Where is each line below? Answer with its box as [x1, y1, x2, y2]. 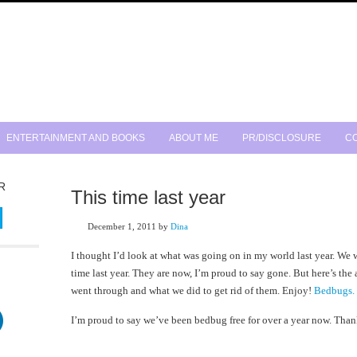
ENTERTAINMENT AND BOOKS [6, 132, 145, 143]
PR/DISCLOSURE [242, 132, 321, 143]
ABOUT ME [169, 132, 218, 143]
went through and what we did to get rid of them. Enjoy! [71, 284, 314, 296]
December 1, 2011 [88, 222, 156, 231]
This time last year [71, 186, 226, 208]
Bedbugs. [314, 284, 355, 296]
